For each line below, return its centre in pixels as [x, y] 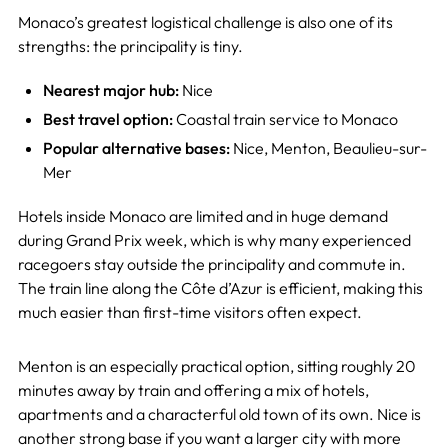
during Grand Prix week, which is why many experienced [214, 240]
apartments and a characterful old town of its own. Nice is [219, 414]
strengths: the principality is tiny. [130, 46]
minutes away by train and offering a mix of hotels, [193, 390]
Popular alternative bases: [136, 148]
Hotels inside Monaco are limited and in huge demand [202, 216]
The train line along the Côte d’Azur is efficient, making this [220, 288]
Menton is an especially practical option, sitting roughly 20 [216, 366]
